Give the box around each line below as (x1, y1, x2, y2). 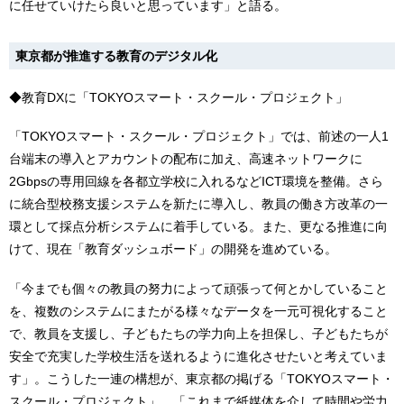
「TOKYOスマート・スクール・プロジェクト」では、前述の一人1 (9, 129, 389, 144)
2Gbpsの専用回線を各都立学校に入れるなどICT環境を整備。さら (9, 174, 383, 189)
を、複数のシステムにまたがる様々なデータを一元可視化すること (9, 304, 388, 319)
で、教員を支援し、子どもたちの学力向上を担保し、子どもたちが (9, 326, 388, 342)
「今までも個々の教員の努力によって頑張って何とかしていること (9, 281, 388, 297)
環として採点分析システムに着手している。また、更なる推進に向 (9, 219, 388, 234)
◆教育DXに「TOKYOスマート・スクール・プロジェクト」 (9, 89, 348, 105)
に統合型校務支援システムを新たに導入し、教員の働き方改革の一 (9, 197, 388, 212)
